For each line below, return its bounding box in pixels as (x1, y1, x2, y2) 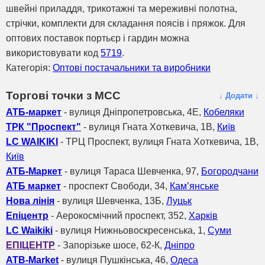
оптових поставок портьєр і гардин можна (6, 33, 189, 43)
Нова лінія (6, 195, 54, 206)
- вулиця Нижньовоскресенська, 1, (53, 225, 208, 235)
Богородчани (201, 166, 258, 176)
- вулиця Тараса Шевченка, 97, (62, 166, 201, 176)
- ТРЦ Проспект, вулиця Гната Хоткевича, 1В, (58, 136, 258, 147)
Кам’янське (170, 180, 219, 191)
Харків (189, 210, 218, 221)
